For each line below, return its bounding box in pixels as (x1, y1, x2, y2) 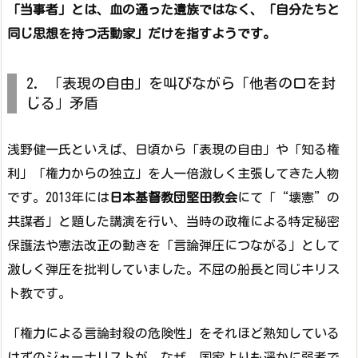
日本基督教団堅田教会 (109, 190, 237, 204)
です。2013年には (7, 190, 109, 204)
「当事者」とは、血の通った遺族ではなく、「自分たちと (7, 2, 340, 16)
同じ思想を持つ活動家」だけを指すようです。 (7, 26, 276, 40)
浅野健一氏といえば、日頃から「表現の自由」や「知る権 (7, 142, 340, 156)
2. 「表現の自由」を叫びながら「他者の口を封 (26, 75, 336, 90)
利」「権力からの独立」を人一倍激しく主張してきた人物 (7, 166, 340, 180)
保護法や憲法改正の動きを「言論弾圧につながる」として (7, 238, 340, 252)
